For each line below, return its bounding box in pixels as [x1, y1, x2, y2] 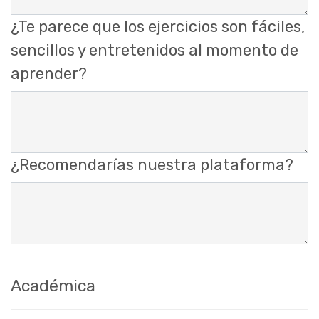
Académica [11, 275, 95, 296]
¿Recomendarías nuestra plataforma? [11, 155, 293, 174]
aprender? [11, 64, 87, 84]
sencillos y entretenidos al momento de [11, 41, 298, 61]
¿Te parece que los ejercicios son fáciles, [11, 17, 305, 37]
